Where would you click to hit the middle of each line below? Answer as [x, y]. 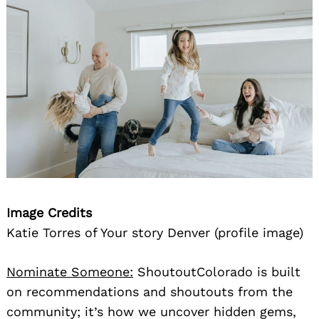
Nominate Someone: [70, 271]
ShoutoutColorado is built [217, 271]
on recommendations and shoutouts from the [150, 291]
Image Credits [49, 212]
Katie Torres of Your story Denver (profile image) [155, 232]
